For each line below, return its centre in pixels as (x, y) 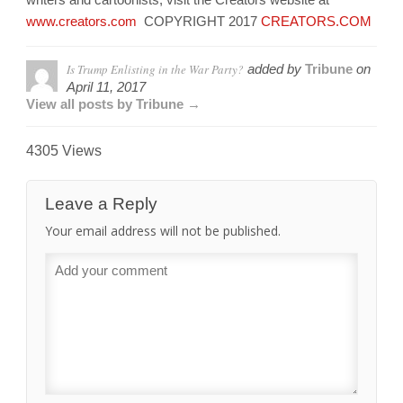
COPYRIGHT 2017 (199, 22)
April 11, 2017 (106, 87)
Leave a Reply (101, 204)
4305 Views (64, 151)
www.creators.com (81, 22)
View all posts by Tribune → (113, 104)
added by (274, 69)
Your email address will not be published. (163, 231)
